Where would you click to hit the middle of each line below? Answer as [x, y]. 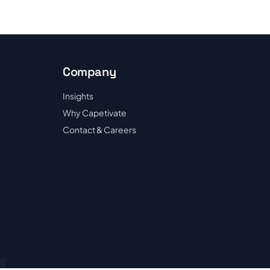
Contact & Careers [99, 130]
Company [89, 72]
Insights [78, 96]
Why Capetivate [95, 113]
